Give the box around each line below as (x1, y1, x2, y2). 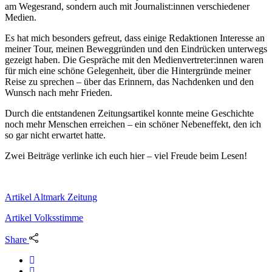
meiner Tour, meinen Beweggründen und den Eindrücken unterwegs (5, 43, 267, 54)
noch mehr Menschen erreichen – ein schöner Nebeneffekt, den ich (5, 118, 261, 129)
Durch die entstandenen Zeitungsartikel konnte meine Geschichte (5, 107, 254, 118)
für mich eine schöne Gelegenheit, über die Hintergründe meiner (5, 65, 251, 76)
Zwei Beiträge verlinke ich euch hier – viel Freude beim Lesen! (5, 150, 247, 161)
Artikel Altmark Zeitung (5, 191, 97, 202)
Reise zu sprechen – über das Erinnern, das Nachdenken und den (5, 76, 254, 87)
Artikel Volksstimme (5, 212, 83, 223)
